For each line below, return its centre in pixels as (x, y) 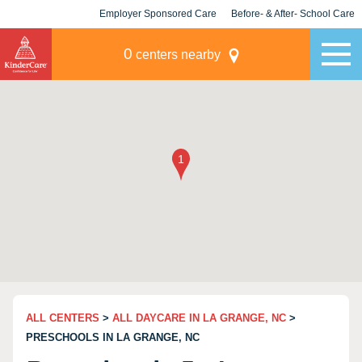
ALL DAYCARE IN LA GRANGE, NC (199, 318)
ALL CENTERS (63, 318)
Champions (293, 42)
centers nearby (176, 55)
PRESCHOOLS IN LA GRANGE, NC (113, 337)
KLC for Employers (158, 42)
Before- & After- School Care (293, 14)
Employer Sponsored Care (158, 14)
